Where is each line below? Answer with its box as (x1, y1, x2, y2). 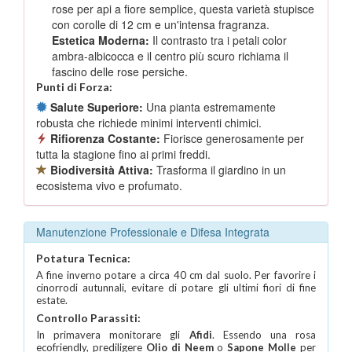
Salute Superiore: (50, 98, 143, 115)
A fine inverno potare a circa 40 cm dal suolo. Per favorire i (36, 268, 316, 281)
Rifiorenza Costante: (50, 130, 160, 146)
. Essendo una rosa (211, 328, 317, 341)
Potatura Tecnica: (36, 251, 130, 265)
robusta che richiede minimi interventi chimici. (36, 114, 262, 130)
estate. (36, 293, 68, 306)
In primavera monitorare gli (36, 328, 189, 341)
